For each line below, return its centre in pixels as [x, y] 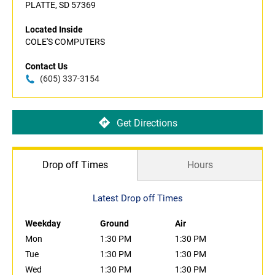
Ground [114, 224]
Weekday [43, 224]
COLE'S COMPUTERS [65, 42]
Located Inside [54, 30]
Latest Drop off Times [137, 199]
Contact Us [46, 67]
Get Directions [147, 123]
